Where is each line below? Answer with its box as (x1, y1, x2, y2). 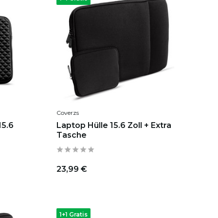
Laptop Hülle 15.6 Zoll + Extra (56, 121, 171, 130)
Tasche (56, 130, 87, 140)
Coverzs (56, 109, 79, 117)
